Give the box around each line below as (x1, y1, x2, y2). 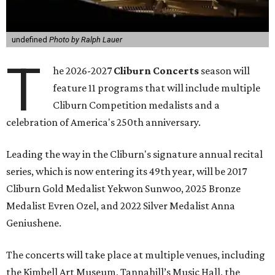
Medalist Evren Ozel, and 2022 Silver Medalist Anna (6, 199, 235, 212)
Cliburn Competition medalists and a (53, 99, 220, 112)
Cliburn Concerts (114, 64, 199, 77)
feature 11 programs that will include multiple (53, 82, 261, 95)
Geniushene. (6, 217, 61, 230)
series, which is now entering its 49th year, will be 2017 (6, 165, 247, 178)
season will (199, 64, 250, 77)
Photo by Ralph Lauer (48, 35, 122, 45)
